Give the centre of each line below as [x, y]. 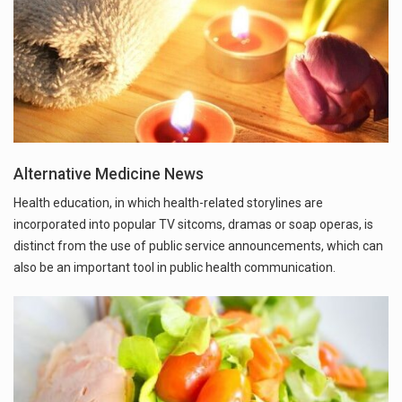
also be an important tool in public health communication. [175, 268]
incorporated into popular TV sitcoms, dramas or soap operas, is [193, 225]
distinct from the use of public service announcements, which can [198, 246]
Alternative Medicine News [109, 175]
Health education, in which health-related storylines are [168, 203]
